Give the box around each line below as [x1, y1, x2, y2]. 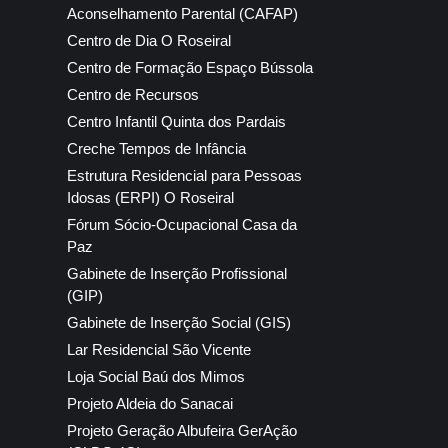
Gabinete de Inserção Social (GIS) [67, 314, 291, 332]
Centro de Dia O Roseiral [67, 32, 231, 50]
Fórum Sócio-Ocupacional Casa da [67, 216, 297, 234]
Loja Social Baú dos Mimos [67, 368, 245, 386]
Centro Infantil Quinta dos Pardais [67, 113, 286, 131]
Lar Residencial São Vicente [67, 341, 251, 359]
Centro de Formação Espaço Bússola [67, 59, 313, 77]
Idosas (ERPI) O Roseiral [67, 189, 234, 207]
